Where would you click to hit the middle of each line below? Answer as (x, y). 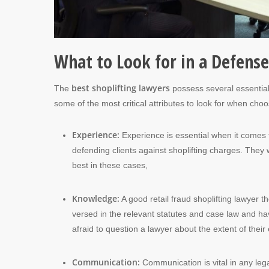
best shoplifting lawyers (121, 88)
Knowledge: (96, 198)
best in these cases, (110, 165)
